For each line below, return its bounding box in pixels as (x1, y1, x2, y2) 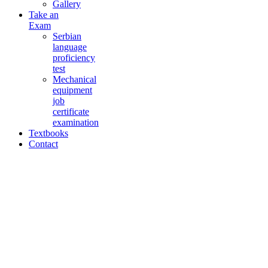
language (53, 42, 87, 52)
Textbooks (29, 128, 68, 138)
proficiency (53, 53, 95, 63)
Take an (29, 10, 59, 20)
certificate (53, 106, 89, 117)
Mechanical (53, 74, 96, 84)
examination (53, 117, 99, 127)
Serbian (53, 31, 81, 41)
